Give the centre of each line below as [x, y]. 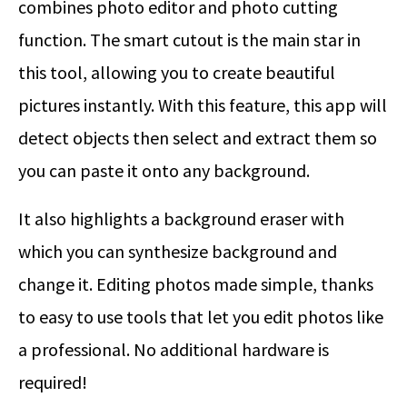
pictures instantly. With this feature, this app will [203, 105]
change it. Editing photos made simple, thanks [196, 284]
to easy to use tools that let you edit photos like [201, 317]
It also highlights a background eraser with [181, 219]
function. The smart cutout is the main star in [189, 40]
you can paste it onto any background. [164, 171]
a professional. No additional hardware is [174, 350]
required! [53, 382]
